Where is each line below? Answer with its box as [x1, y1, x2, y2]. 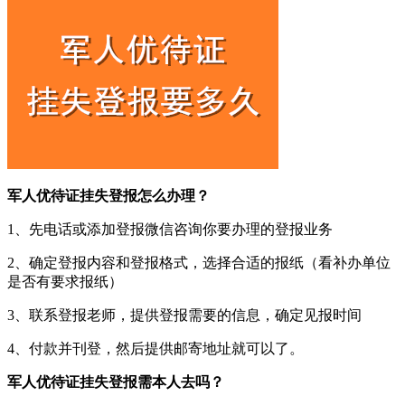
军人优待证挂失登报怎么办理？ [7, 187, 210, 203]
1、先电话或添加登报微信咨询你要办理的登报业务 [7, 221, 333, 237]
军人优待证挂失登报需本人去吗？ [7, 373, 224, 390]
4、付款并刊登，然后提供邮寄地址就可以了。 [7, 340, 304, 356]
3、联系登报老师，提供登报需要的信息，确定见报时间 [7, 306, 362, 323]
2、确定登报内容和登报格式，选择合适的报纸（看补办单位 [7, 254, 391, 270]
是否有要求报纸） [7, 273, 123, 289]
